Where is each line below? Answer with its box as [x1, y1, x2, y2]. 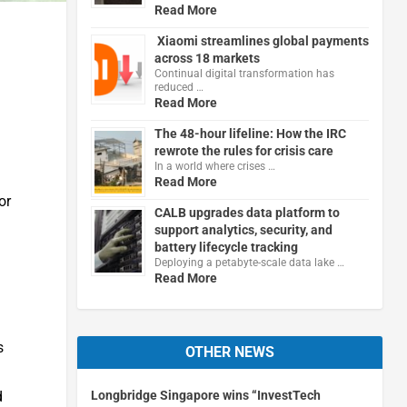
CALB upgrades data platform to [154, 204, 340, 220]
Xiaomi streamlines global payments [154, 33, 369, 48]
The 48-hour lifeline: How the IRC [154, 125, 346, 141]
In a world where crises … [154, 159, 275, 173]
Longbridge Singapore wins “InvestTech [90, 387, 321, 402]
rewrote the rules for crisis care [154, 143, 333, 158]
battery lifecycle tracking [154, 239, 298, 254]
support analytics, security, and [154, 222, 333, 237]
